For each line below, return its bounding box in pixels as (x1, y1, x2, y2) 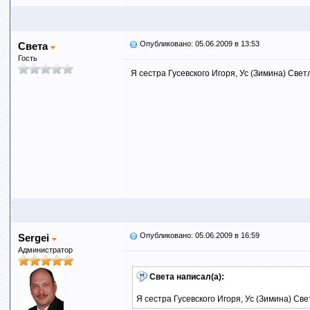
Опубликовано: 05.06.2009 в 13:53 (137, 39, 259, 48)
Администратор (17, 246, 73, 254)
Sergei (17, 232, 52, 244)
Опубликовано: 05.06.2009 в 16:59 (137, 231, 259, 239)
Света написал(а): (149, 272, 224, 282)
